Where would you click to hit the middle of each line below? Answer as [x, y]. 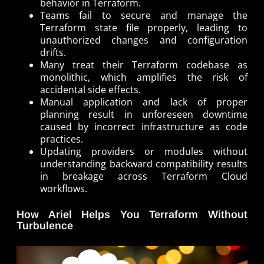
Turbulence [45, 225]
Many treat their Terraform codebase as [144, 65]
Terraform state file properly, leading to [144, 27]
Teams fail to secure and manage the [144, 15]
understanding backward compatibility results [144, 164]
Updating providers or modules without [144, 151]
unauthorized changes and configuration [144, 40]
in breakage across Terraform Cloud [144, 176]
